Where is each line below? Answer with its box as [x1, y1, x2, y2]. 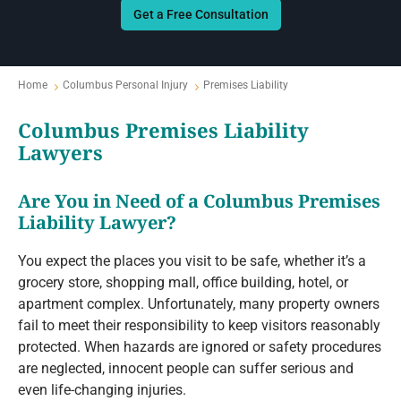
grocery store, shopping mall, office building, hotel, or [18, 274, 348, 292]
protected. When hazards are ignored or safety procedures [18, 338, 381, 356]
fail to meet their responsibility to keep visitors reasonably [18, 317, 380, 335]
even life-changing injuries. [18, 381, 186, 399]
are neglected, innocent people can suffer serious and [18, 360, 354, 378]
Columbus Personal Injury [63, 79, 188, 92]
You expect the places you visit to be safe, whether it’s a [18, 252, 366, 270]
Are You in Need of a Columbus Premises [18, 189, 380, 214]
